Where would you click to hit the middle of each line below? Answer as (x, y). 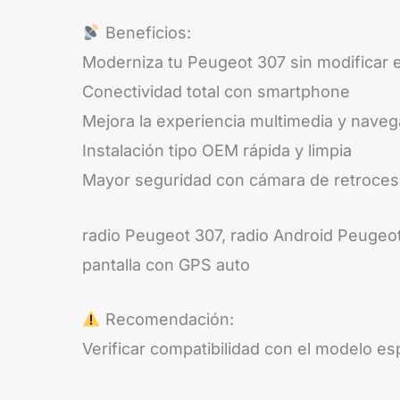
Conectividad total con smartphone (216, 91)
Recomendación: (167, 320)
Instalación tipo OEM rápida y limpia (217, 150)
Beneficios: (146, 32)
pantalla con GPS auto (166, 264)
